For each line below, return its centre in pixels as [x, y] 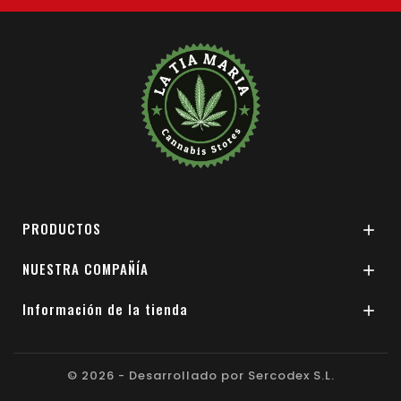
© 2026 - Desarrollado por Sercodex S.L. [200, 376]
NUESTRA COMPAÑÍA [85, 269]
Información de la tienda [105, 309]
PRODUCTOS [62, 229]
